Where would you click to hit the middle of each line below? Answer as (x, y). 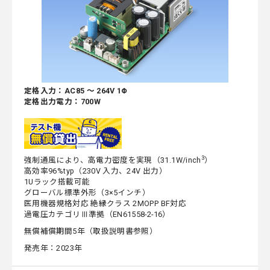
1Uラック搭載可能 (57, 182)
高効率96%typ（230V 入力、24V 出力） (96, 171)
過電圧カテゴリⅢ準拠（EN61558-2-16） (97, 215)
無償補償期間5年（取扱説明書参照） (91, 231)
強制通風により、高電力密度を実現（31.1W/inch (113, 160)
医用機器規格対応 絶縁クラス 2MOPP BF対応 (105, 204)
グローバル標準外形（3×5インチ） (87, 193)
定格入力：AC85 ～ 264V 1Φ (76, 91)
